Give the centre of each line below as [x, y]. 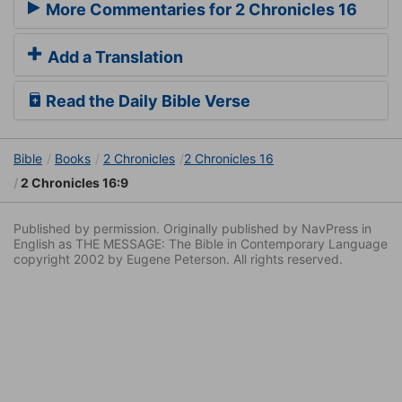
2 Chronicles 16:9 [73, 183]
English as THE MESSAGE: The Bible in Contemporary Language [201, 244]
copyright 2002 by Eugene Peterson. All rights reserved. [178, 259]
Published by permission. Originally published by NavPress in [192, 229]
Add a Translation [114, 57]
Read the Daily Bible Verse [146, 101]
